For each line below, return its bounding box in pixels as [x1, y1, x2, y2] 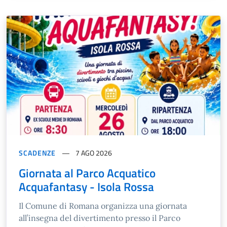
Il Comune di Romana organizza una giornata [19, 201, 187, 211]
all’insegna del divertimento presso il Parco [19, 213, 180, 223]
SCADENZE [19, 147, 56, 159]
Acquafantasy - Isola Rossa [19, 178, 154, 196]
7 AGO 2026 [74, 147, 112, 159]
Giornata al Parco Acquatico [19, 164, 156, 182]
